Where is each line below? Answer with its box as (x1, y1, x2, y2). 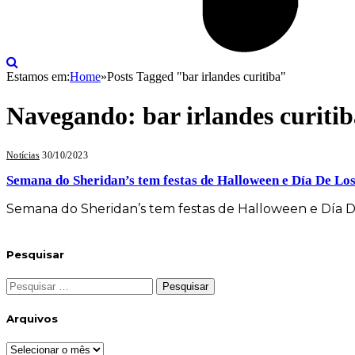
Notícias (6, 150, 40, 162)
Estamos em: (6, 70, 70, 84)
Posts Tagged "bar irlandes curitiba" (107, 70, 286, 84)
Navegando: (6, 101, 143, 130)
